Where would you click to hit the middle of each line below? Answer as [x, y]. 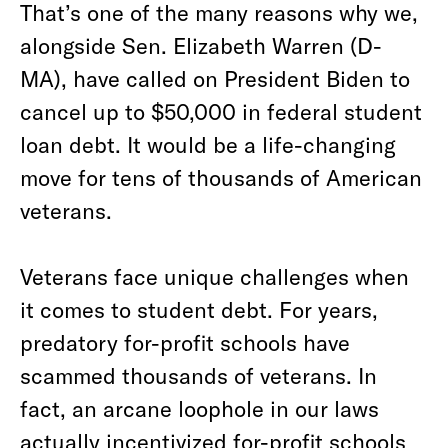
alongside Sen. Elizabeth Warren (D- [201, 45]
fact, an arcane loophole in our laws [199, 408]
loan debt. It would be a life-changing [208, 144]
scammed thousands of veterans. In [198, 375]
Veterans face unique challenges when [214, 276]
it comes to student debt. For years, [199, 309]
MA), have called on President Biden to [215, 78]
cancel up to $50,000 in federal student [221, 111]
